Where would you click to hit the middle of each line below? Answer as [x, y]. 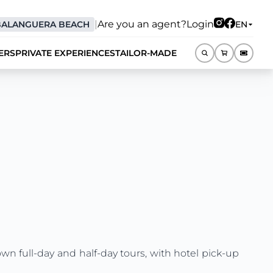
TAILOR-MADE [146, 53]
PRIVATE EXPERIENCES [65, 53]
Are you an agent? [142, 24]
